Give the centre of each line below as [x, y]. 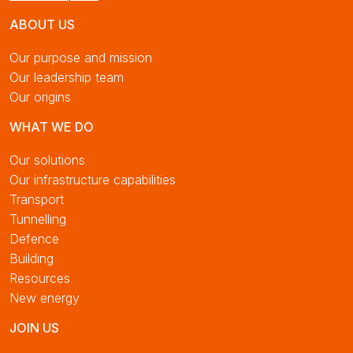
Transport [37, 199]
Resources [40, 278]
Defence [34, 239]
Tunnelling [38, 219]
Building [32, 258]
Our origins [40, 97]
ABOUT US [42, 24]
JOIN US [34, 328]
